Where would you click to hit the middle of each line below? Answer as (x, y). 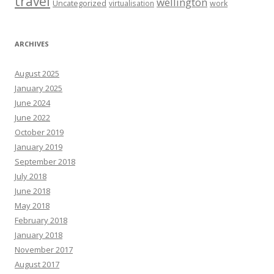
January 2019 (39, 147)
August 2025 (37, 73)
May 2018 (32, 206)
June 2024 (32, 103)
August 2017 (37, 264)
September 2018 (45, 161)
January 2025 (39, 88)
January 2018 (39, 235)
